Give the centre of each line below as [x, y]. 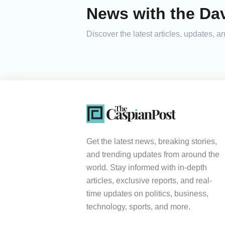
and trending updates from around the [153, 155]
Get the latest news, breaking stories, [152, 142]
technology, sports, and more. [138, 207]
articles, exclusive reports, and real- [149, 181]
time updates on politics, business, [147, 194]
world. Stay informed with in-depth [147, 168]
